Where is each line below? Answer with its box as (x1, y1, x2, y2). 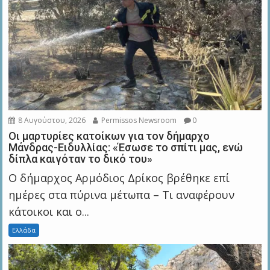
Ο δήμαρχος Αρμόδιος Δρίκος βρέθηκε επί (8, 170, 230, 185)
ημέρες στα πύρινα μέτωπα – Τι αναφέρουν (8, 187, 235, 202)
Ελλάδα (12, 225, 36, 234)
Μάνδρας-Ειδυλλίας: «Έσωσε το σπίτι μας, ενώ (8, 140, 243, 154)
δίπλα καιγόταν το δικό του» (8, 152, 153, 165)
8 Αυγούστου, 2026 (16, 115, 86, 125)
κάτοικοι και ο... (8, 204, 90, 219)
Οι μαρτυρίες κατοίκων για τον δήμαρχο (8, 129, 210, 142)
